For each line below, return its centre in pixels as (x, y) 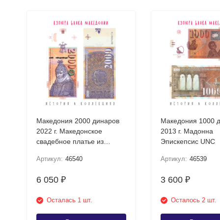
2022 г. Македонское (69, 131)
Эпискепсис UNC (188, 141)
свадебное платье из (70, 141)
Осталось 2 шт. (193, 200)
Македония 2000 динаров (78, 121)
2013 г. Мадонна (187, 131)
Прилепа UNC (59, 152)
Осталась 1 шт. (69, 200)
